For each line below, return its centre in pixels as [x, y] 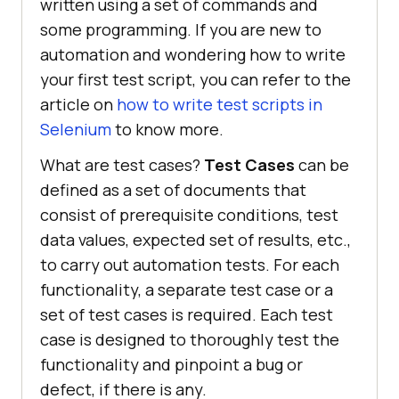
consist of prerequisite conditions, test [189, 214]
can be [322, 164]
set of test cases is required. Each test [187, 314]
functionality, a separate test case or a [187, 289]
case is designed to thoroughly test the [190, 339]
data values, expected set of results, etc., [195, 239]
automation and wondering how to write [193, 54]
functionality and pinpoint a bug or [171, 364]
